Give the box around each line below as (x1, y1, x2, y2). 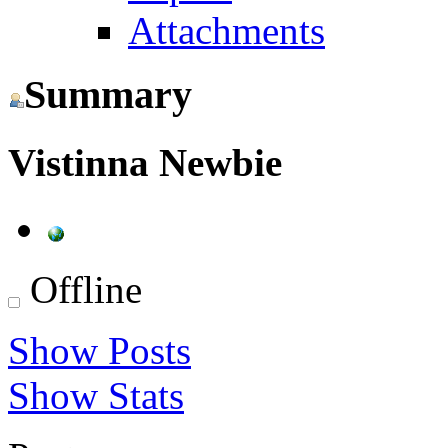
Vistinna (8, 140, 159, 184)
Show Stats (8, 373, 184, 417)
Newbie (159, 140, 282, 184)
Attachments (128, 8, 325, 52)
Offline (20, 267, 142, 311)
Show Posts (8, 328, 191, 372)
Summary (24, 72, 192, 118)
